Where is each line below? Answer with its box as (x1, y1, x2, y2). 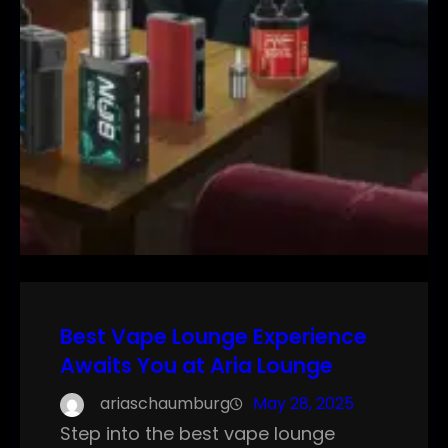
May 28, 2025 (253, 392, 354, 416)
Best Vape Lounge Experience (60, 322, 367, 352)
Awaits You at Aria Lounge (60, 351, 333, 381)
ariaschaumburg (100, 392, 230, 416)
